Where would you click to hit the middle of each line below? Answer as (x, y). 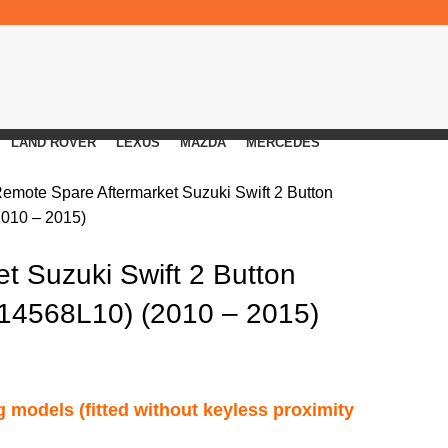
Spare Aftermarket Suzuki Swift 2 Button (192, 192)
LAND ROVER (53, 142)
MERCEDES (282, 142)
